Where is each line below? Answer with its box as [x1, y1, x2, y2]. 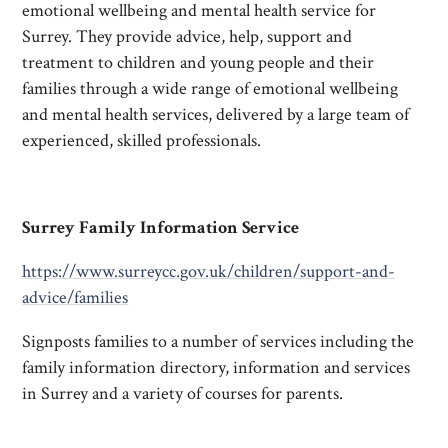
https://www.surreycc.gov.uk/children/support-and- [22, 260, 396, 284]
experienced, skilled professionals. [22, 128, 262, 152]
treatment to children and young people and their [22, 50, 375, 74]
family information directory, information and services [22, 355, 411, 379]
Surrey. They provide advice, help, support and [22, 24, 353, 48]
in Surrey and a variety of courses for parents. [22, 381, 344, 405]
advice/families [22, 286, 129, 310]
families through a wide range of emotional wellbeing [22, 76, 399, 100]
